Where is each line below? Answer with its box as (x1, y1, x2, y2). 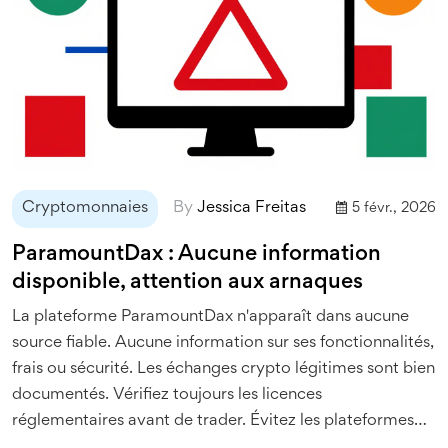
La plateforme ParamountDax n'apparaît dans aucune (12, 309, 409, 325)
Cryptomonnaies (22, 200, 148, 216)
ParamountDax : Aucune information (12, 244, 381, 265)
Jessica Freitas (197, 200, 306, 216)
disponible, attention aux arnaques (12, 272, 363, 293)
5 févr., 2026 (352, 201, 436, 215)
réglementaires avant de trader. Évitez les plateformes (12, 413, 414, 429)
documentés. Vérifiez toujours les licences (12, 387, 322, 403)
